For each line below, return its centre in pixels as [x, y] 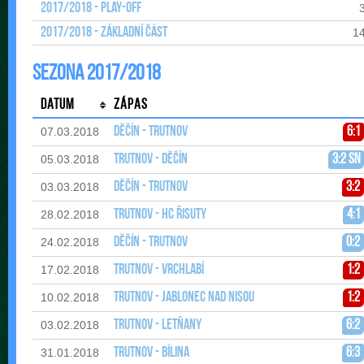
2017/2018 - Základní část [104, 33]
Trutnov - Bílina [152, 353]
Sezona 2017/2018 [97, 74]
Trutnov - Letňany [158, 325]
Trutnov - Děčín [151, 160]
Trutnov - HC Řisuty [160, 215]
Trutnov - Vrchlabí [159, 270]
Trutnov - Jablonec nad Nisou [184, 298]
